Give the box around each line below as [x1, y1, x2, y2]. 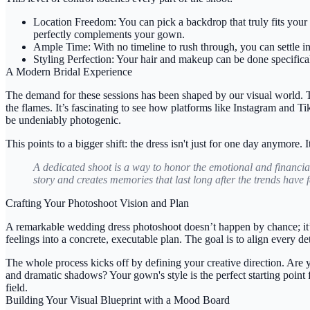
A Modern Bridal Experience [6, 65, 132, 77]
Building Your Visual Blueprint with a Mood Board [6, 293, 230, 306]
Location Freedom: [33, 15, 116, 28]
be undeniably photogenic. [6, 113, 121, 126]
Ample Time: [33, 40, 91, 53]
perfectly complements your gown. [33, 28, 185, 40]
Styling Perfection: [33, 53, 114, 65]
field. [6, 281, 28, 293]
